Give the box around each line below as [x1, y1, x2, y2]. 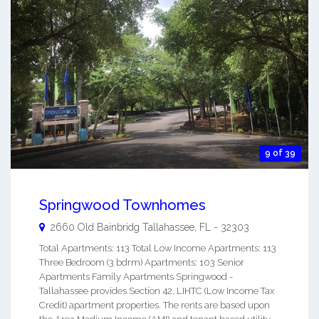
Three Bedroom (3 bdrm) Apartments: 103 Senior [39, 257, 244, 268]
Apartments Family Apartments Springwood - [39, 271, 233, 283]
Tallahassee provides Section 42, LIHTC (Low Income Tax [39, 286, 274, 297]
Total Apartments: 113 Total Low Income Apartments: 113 [39, 243, 276, 254]
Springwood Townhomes [39, 197, 206, 214]
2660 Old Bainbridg [51, 221, 140, 234]
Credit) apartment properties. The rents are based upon [39, 300, 270, 311]
